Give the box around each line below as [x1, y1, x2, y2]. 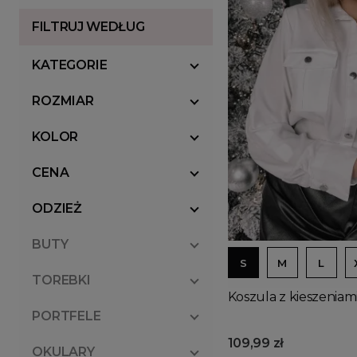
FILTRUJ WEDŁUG [32, 19, 145, 34]
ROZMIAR [32, 93, 94, 108]
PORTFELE [32, 308, 101, 324]
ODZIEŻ [32, 201, 83, 216]
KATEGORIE [32, 57, 108, 73]
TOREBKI [32, 273, 91, 288]
